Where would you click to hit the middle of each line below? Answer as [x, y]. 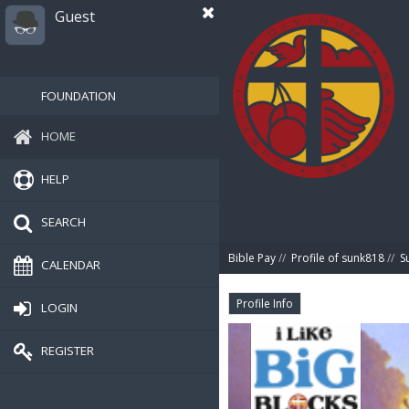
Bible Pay [252, 258]
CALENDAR [71, 264]
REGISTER [68, 350]
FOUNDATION [79, 96]
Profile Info [265, 304]
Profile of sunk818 [338, 258]
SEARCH [63, 221]
